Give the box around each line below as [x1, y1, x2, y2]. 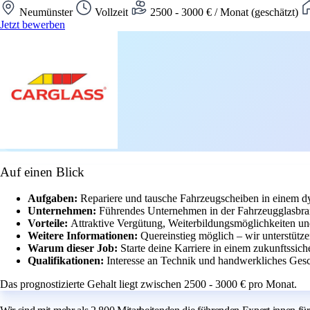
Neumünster [17, 6, 75, 18]
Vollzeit [92, 6, 131, 18]
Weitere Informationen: [28, 230, 140, 242]
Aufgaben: [28, 192, 80, 205]
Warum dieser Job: [28, 242, 120, 255]
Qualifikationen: [28, 255, 107, 267]
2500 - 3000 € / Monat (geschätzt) [147, 6, 301, 18]
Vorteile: [28, 217, 71, 230]
